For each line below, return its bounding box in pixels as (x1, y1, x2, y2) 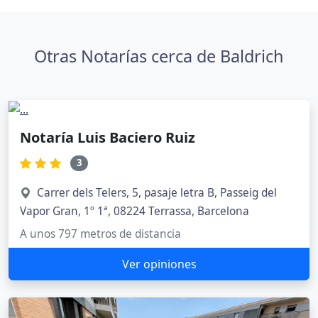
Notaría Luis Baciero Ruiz (20, 128, 195, 148)
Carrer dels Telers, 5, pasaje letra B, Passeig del (37, 185, 277, 200)
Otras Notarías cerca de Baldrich (34, 44, 284, 67)
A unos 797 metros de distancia (20, 226, 181, 241)
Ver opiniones (121, 256, 197, 272)
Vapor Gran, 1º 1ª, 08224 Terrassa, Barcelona (20, 203, 249, 219)
